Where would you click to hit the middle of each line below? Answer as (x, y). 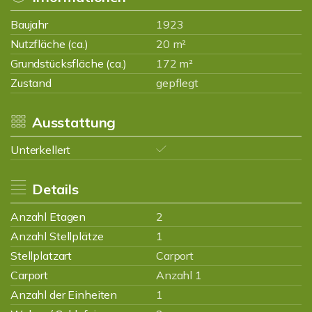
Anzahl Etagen (48, 217)
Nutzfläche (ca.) (49, 44)
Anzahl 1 (179, 275)
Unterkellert (41, 150)
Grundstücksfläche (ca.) (69, 63)
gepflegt (177, 83)
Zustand (31, 83)
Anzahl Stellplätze (57, 236)
